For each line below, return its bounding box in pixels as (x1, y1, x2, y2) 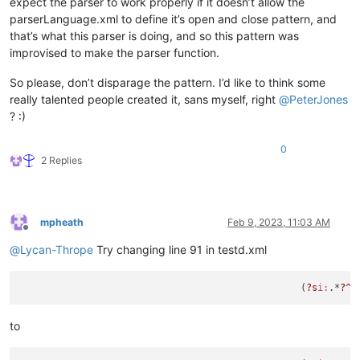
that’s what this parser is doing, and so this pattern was (10, 28, 299, 43)
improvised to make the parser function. (10, 45, 219, 59)
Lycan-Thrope (20, 242, 93, 256)
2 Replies (41, 153, 82, 166)
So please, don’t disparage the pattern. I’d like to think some (10, 75, 325, 89)
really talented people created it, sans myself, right (10, 92, 279, 106)
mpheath (40, 215, 84, 228)
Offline (25, 227, 55, 240)
